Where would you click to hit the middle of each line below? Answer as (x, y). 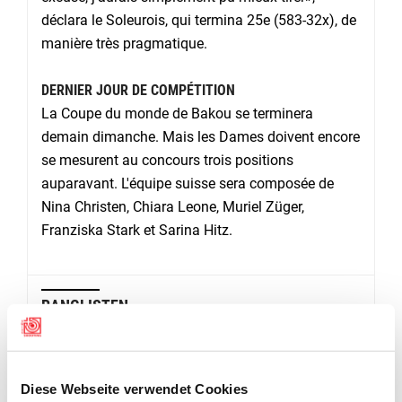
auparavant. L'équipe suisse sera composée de (188, 184)
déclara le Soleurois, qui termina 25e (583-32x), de (199, 21)
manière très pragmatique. (124, 44)
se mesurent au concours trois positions (167, 161)
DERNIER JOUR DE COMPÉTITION (138, 91)
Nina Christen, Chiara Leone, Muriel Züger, (173, 207)
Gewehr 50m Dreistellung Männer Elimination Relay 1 (210, 365)
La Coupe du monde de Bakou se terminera (177, 114)
